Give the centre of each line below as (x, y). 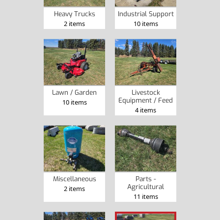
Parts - (146, 179)
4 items (146, 110)
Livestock (146, 92)
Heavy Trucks (74, 14)
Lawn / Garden (74, 92)
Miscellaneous (74, 179)
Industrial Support (146, 14)
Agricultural (146, 186)
